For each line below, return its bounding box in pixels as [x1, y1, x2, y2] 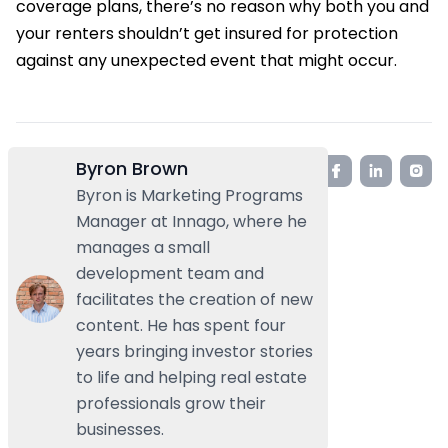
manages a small [76, 235, 210, 259]
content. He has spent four [76, 313, 286, 337]
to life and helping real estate [76, 365, 307, 389]
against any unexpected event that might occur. [16, 48, 405, 72]
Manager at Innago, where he [76, 209, 307, 233]
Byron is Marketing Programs [76, 183, 303, 207]
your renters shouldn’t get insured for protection [16, 21, 398, 45]
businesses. [76, 417, 164, 441]
